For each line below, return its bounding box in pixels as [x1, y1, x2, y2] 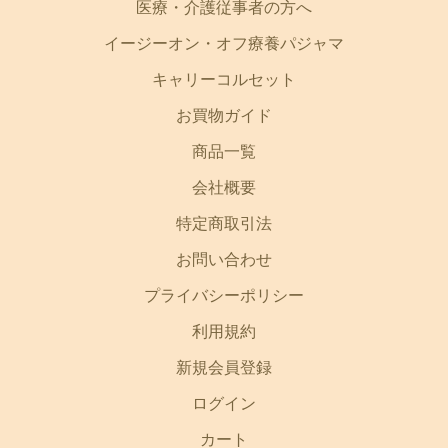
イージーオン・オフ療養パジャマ [103, 34, 345, 52]
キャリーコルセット [151, 70, 297, 88]
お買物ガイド [175, 106, 273, 124]
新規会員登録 [175, 358, 273, 376]
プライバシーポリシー [143, 286, 305, 304]
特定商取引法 [175, 214, 273, 232]
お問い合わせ [175, 250, 273, 268]
